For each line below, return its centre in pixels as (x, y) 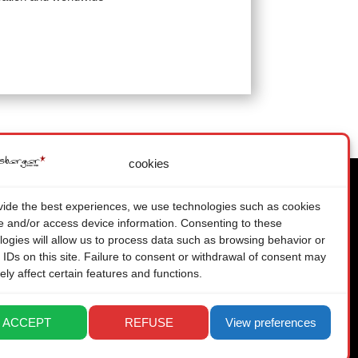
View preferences (270, 322)
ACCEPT (26, 322)
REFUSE (149, 322)
